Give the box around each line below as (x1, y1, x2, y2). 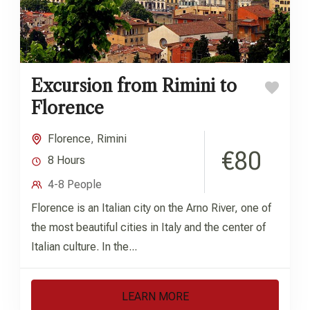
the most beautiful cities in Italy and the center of (31, 220, 266, 234)
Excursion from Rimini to (31, 75, 237, 97)
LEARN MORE (121, 289, 189, 303)
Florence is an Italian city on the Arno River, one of (31, 201, 271, 215)
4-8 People (48, 177, 102, 191)
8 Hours (48, 153, 85, 167)
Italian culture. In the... (31, 239, 137, 253)
